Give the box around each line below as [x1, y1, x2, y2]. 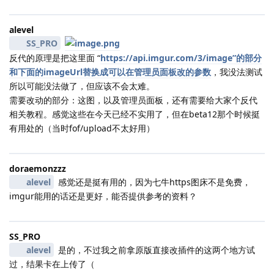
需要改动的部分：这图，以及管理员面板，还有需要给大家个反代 [9, 94, 257, 106]
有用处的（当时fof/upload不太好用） [9, 122, 155, 134]
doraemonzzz [9, 162, 66, 174]
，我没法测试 [211, 65, 262, 78]
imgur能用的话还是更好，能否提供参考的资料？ [9, 190, 197, 202]
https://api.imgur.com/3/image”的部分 [100, 51, 262, 64]
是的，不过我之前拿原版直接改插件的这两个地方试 [55, 243, 255, 256]
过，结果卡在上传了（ [9, 257, 95, 270]
